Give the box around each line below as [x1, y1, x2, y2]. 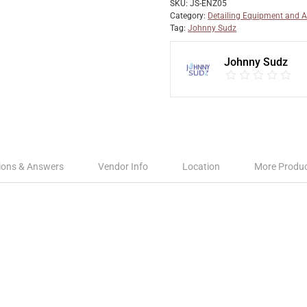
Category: [170, 11, 208, 21]
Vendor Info [98, 161, 148, 172]
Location [182, 161, 220, 172]
